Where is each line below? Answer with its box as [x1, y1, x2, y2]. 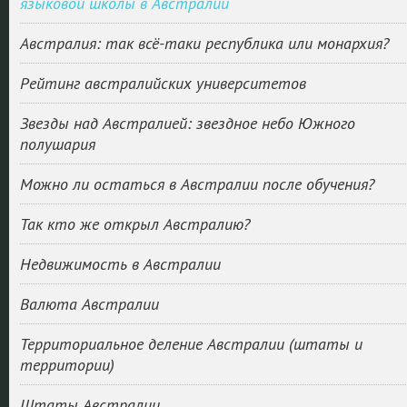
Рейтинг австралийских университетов [19, 73, 306, 94]
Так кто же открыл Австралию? [19, 213, 250, 234]
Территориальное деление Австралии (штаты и [19, 333, 362, 354]
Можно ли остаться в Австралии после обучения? [19, 174, 374, 194]
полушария [19, 134, 95, 154]
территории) [19, 354, 114, 375]
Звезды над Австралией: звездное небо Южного [19, 113, 355, 134]
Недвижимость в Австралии [19, 253, 221, 274]
